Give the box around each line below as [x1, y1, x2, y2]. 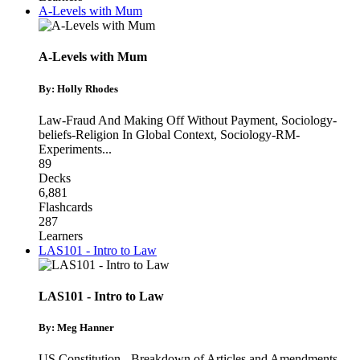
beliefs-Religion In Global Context [39, 127, 214, 141]
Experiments [39, 141, 102, 156]
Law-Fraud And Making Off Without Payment [39, 112, 275, 127]
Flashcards [39, 199, 92, 214]
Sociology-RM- [220, 127, 300, 141]
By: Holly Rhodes [39, 82, 118, 95]
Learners [39, 228, 83, 243]
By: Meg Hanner [39, 321, 114, 334]
